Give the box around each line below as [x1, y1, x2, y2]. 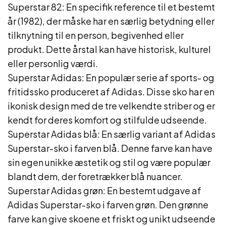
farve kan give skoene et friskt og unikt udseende [8, 213, 215, 224]
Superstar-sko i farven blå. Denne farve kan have [8, 142, 212, 154]
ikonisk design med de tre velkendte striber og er [8, 100, 215, 111]
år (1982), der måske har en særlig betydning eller [8, 15, 214, 27]
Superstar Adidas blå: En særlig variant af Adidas [8, 128, 215, 140]
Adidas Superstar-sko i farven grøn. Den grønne [8, 199, 208, 210]
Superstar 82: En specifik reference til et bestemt [8, 1, 215, 13]
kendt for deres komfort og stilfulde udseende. [8, 114, 207, 126]
